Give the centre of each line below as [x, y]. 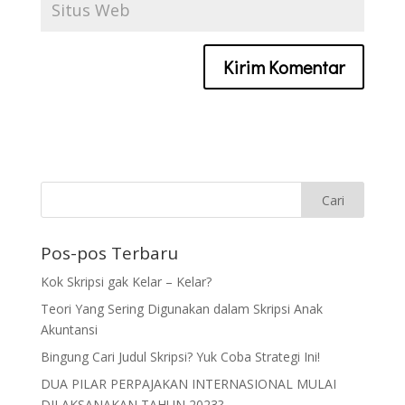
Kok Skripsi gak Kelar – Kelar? [126, 282]
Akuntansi [69, 330]
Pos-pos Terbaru [109, 253]
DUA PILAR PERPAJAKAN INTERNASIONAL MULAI [188, 384]
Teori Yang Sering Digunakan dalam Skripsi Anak [181, 309]
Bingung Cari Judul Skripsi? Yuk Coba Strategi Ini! [180, 357]
